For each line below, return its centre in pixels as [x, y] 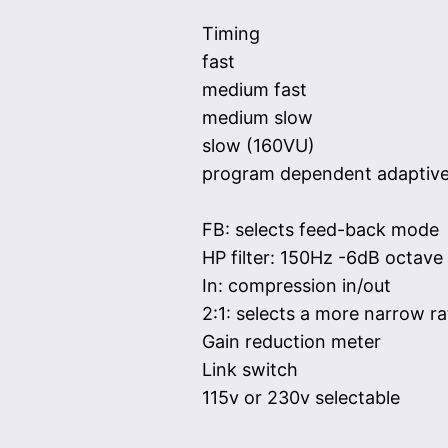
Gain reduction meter [291, 342]
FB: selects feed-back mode [320, 230]
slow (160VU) [258, 146]
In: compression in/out [296, 286]
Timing [230, 34]
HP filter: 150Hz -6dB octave [322, 258]
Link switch [249, 370]
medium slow [257, 118]
